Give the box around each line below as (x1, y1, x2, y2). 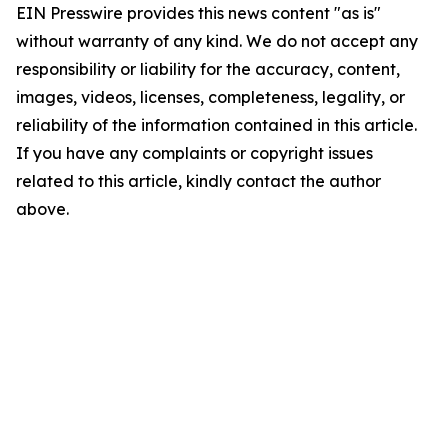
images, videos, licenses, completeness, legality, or (16, 87, 405, 107)
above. (16, 199, 69, 219)
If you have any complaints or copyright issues (16, 143, 373, 163)
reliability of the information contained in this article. (16, 115, 417, 135)
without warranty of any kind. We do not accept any (16, 31, 418, 51)
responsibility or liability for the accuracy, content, (16, 59, 400, 79)
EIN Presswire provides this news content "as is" (16, 3, 381, 23)
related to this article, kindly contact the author (16, 171, 381, 191)
